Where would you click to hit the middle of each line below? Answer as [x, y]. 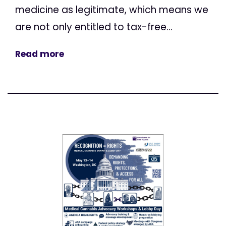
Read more [40, 54]
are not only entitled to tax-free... [94, 27]
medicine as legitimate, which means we [112, 10]
